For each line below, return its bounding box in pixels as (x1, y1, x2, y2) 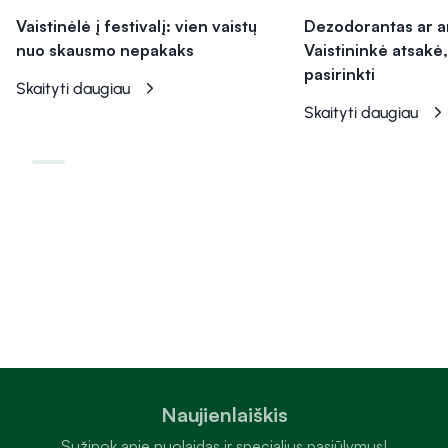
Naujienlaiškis (160, 402, 288, 427)
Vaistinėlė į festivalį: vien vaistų (16, 16, 257, 37)
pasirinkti (304, 64, 376, 85)
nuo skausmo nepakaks (16, 40, 194, 61)
